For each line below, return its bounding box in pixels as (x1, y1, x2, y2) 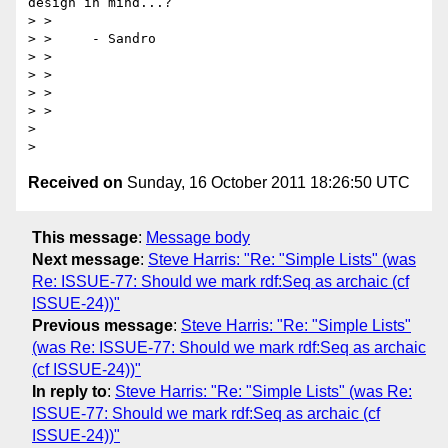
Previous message (32, 316, 173, 334)
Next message (32, 250, 140, 268)
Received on (28, 174, 123, 192)
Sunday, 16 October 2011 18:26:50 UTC (123, 174, 410, 192)
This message (32, 228, 138, 246)
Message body (146, 228, 250, 246)
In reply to (32, 382, 107, 400)
